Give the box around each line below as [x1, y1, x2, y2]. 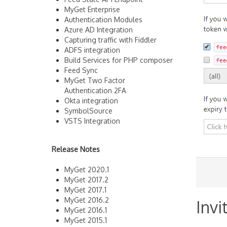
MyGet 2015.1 [64, 216, 107, 224]
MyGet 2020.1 [64, 165, 109, 174]
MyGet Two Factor [64, 76, 125, 85]
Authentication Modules [64, 15, 142, 24]
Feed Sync [64, 66, 98, 74]
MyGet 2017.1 [64, 185, 106, 194]
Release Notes [52, 145, 100, 154]
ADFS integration [64, 46, 120, 54]
